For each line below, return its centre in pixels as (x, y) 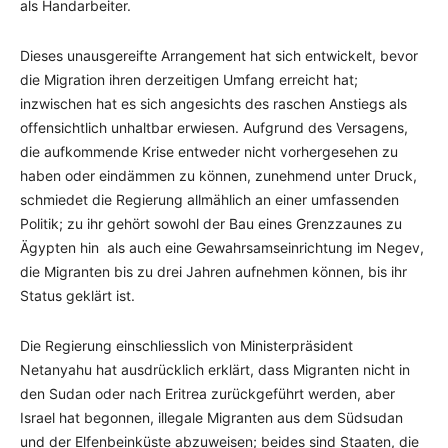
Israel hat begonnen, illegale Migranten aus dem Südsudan (211, 417)
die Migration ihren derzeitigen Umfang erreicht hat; (189, 79)
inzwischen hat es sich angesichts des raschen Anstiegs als (213, 103)
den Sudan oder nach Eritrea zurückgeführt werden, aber (207, 393)
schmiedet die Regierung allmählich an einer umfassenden (209, 199)
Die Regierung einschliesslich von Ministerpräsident (186, 345)
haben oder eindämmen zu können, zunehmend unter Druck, (218, 175)
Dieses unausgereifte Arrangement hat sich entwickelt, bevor (219, 55)
